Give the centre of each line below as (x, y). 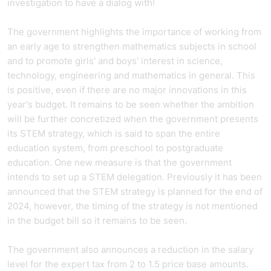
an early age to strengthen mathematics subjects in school (132, 46)
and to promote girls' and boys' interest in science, (115, 61)
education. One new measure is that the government (119, 162)
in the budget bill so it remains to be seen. (100, 220)
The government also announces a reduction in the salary (130, 250)
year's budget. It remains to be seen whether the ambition (131, 104)
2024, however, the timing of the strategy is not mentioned (132, 206)
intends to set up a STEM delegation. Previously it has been (135, 177)
